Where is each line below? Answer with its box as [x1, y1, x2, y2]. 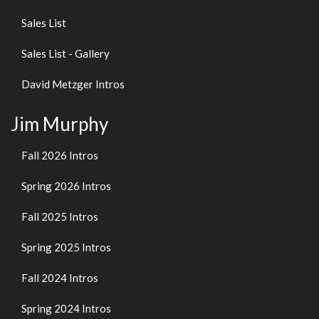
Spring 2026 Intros [21, 179, 111, 192]
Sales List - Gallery [21, 46, 110, 60]
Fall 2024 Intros [21, 271, 98, 284]
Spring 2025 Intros [21, 241, 111, 253]
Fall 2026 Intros [21, 149, 98, 162]
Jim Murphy [11, 112, 108, 135]
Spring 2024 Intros [21, 302, 111, 315]
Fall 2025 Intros [21, 210, 98, 223]
